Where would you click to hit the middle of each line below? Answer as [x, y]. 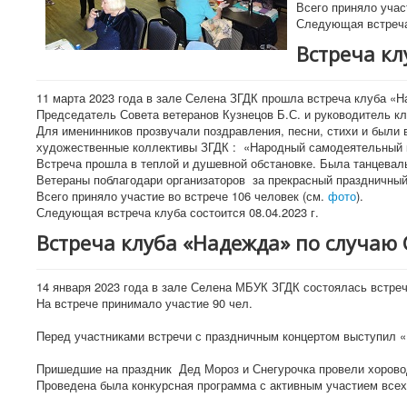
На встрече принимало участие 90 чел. [144, 303]
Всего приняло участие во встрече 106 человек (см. [182, 195]
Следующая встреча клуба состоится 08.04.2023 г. [178, 212]
